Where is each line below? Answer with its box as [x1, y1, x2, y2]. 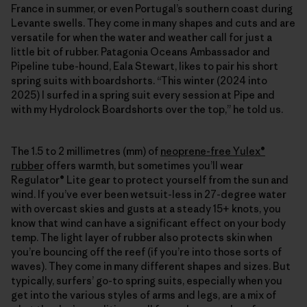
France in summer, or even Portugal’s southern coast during [11, 1, 293, 15]
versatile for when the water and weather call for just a [11, 30, 272, 44]
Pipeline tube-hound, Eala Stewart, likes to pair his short [11, 59, 278, 73]
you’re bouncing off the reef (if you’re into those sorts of [11, 245, 282, 258]
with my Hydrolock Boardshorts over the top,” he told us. [11, 102, 283, 116]
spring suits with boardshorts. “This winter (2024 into [11, 73, 267, 87]
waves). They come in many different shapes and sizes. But [11, 259, 291, 273]
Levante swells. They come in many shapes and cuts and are [11, 16, 295, 29]
